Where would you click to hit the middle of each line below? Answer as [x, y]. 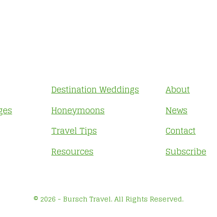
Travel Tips [74, 131]
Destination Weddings [95, 90]
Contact [181, 131]
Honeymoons [78, 110]
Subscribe [186, 151]
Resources [72, 151]
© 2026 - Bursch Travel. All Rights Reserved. [108, 199]
